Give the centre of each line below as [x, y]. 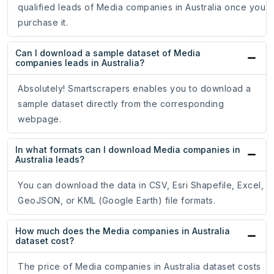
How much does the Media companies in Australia [123, 231]
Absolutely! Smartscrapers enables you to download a [135, 89]
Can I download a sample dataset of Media [108, 53]
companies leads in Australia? [80, 63]
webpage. [39, 119]
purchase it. [43, 23]
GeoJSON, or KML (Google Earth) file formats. [117, 201]
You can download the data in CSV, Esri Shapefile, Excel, [141, 185]
